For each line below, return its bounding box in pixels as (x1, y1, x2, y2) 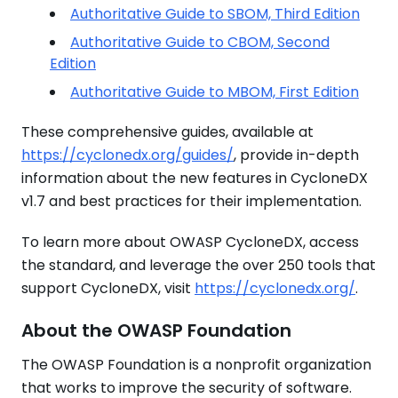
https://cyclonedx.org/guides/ (21, 145, 234, 165)
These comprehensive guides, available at (21, 122, 314, 142)
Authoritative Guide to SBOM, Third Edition (70, 4, 360, 24)
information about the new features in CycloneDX (21, 168, 368, 188)
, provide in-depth (234, 145, 359, 165)
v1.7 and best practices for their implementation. (21, 191, 362, 211)
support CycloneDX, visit (21, 278, 195, 298)
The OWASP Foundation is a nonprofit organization (21, 354, 371, 375)
